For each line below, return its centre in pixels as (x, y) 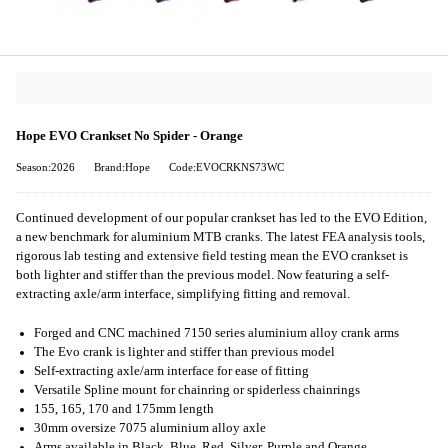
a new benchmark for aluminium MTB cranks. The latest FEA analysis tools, (220, 237)
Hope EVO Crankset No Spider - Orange (129, 136)
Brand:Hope (122, 168)
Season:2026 (45, 168)
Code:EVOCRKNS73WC (226, 168)
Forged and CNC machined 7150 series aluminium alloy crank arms (216, 332)
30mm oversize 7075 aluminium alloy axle (150, 427)
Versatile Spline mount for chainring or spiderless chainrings (197, 389)
